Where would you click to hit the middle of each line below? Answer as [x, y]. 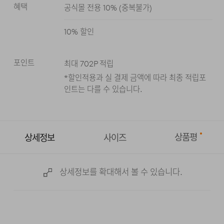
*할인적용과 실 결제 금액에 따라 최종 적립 [131, 77]
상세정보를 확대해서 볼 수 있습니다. [121, 172]
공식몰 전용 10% [90, 8]
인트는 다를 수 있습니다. [103, 89]
